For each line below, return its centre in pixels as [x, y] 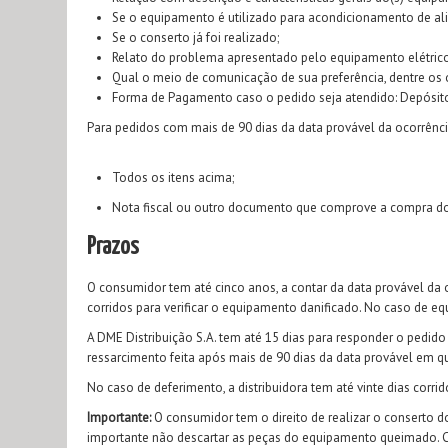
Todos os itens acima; [173, 177]
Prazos [113, 247]
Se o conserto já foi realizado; [195, 37]
